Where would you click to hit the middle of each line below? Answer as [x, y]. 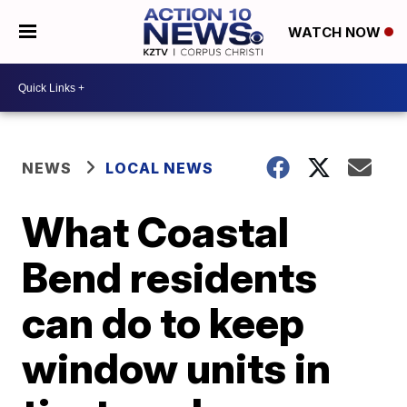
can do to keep [164, 323]
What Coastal [156, 232]
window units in [177, 368]
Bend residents [170, 277]
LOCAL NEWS [160, 168]
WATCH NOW [336, 33]
